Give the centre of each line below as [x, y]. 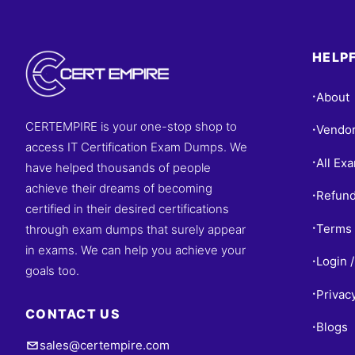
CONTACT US [73, 314]
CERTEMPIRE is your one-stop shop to [131, 126]
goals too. [52, 271]
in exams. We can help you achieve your [136, 250]
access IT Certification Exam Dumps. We [136, 147]
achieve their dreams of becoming [119, 188]
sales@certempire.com [105, 345]
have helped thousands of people [118, 168]
